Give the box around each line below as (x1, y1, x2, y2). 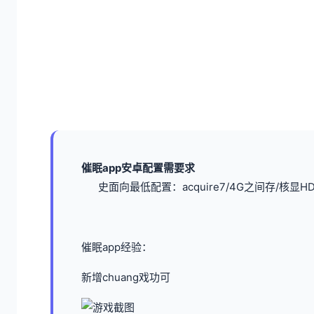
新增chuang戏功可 (81, 271, 170, 285)
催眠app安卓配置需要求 (81, 161, 195, 175)
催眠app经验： (81, 240, 152, 254)
